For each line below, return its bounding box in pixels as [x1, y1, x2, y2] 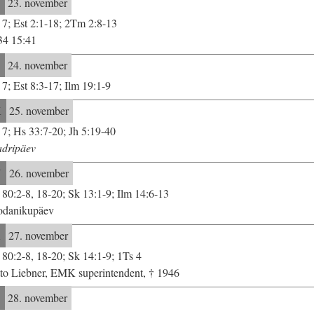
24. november [4, 57, 67, 73]
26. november [6, 165, 69, 181]
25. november [6, 103, 69, 118]
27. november [5, 228, 68, 243]
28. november [4, 290, 67, 306]
